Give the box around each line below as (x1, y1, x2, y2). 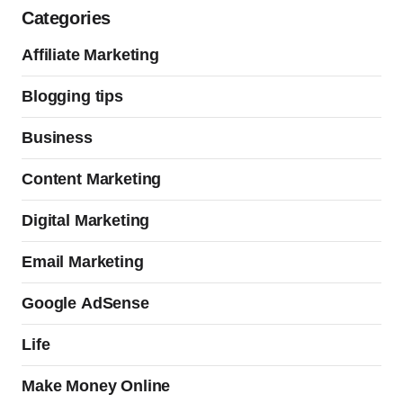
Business (22, 129, 93, 148)
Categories (22, 8, 111, 29)
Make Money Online (22, 377, 171, 396)
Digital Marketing (22, 211, 150, 230)
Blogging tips (22, 87, 123, 106)
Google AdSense (22, 294, 149, 313)
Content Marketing (22, 170, 162, 189)
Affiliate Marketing (22, 46, 159, 65)
